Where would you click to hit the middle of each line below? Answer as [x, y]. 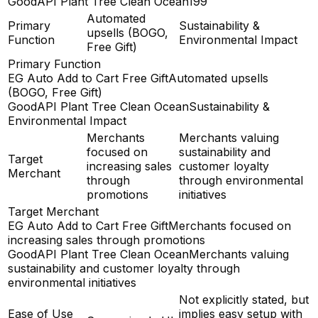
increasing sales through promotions [106, 240]
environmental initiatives [72, 283]
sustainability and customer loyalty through [124, 269]
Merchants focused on [230, 226]
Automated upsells [218, 78]
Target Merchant [53, 212]
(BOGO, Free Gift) [55, 93]
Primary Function [54, 64]
